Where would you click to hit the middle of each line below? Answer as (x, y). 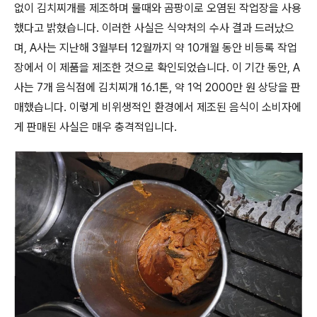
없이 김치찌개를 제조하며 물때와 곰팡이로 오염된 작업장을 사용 (158, 8)
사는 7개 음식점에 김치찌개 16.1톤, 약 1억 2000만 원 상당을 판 (157, 87)
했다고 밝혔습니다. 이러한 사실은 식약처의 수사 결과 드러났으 (154, 28)
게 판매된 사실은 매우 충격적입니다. (96, 127)
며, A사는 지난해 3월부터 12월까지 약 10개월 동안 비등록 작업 (156, 48)
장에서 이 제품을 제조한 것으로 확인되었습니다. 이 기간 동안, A (157, 68)
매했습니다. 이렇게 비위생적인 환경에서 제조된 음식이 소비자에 (158, 107)
